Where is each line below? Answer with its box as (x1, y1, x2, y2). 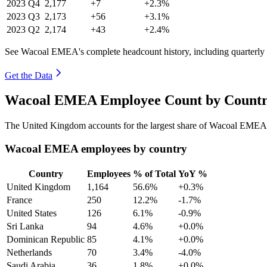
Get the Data (5, 70, 52, 80)
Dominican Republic (7, 234, 85, 244)
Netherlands (7, 247, 52, 257)
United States (7, 207, 57, 218)
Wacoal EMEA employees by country (5, 142, 187, 156)
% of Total (133, 168, 176, 179)
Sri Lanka (7, 221, 44, 231)
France (7, 194, 32, 205)
